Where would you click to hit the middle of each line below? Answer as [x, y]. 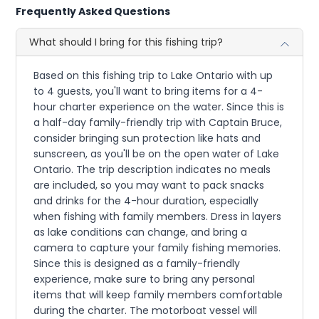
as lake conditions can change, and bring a [141, 232]
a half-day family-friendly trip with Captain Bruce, [158, 122]
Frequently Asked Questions [93, 11]
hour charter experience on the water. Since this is [159, 106]
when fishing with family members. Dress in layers [158, 216]
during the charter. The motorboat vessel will [146, 310]
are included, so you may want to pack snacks [149, 185]
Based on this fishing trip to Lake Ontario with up [153, 75]
